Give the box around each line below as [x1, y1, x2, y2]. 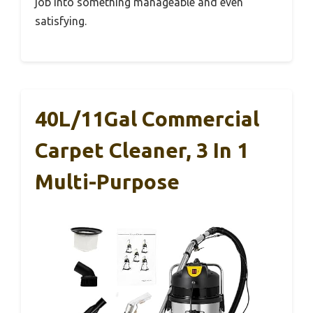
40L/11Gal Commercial [35, 107, 259, 131]
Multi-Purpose [35, 170, 180, 194]
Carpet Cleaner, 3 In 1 [35, 138, 249, 163]
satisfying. [35, 15, 87, 28]
